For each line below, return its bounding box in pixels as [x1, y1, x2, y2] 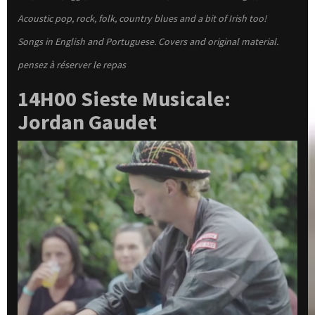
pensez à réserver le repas [18, 58, 126, 72]
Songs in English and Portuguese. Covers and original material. [18, 35, 278, 49]
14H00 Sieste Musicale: [18, 85, 231, 112]
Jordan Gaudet [18, 108, 161, 136]
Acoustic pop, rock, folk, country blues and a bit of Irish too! [18, 12, 269, 25]
